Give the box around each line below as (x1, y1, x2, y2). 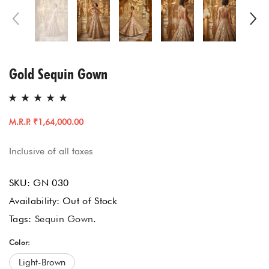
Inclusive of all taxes (9, 145, 93, 157)
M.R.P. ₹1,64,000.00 (9, 117, 83, 127)
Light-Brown (19, 257, 65, 268)
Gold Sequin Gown (9, 64, 107, 83)
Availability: (9, 195, 60, 207)
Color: (9, 238, 31, 247)
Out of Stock (62, 195, 118, 207)
